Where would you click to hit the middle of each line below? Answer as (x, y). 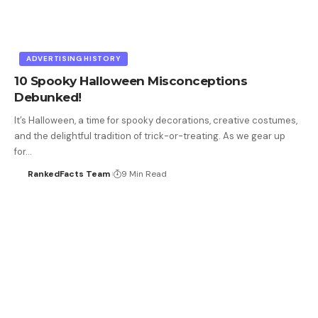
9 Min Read (144, 174)
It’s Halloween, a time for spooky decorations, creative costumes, (156, 120)
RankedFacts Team (68, 174)
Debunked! (48, 97)
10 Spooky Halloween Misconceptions (131, 81)
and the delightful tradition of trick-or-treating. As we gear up (150, 136)
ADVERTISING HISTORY (74, 58)
